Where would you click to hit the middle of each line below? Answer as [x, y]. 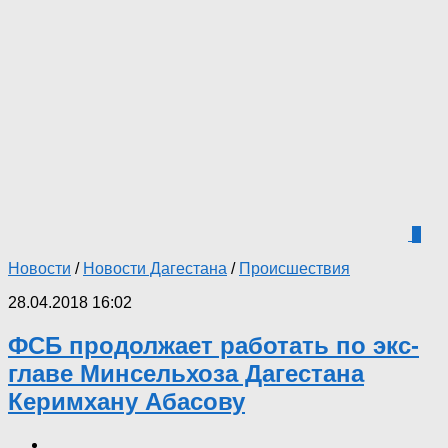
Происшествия [294, 268]
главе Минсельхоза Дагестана [186, 373]
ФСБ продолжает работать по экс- [213, 345]
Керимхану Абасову [126, 401]
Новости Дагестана [155, 268]
